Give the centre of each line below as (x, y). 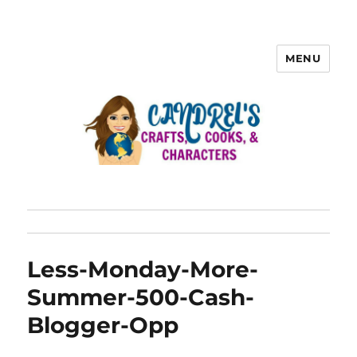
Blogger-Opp (103, 326)
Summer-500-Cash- (141, 298)
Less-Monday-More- (143, 270)
